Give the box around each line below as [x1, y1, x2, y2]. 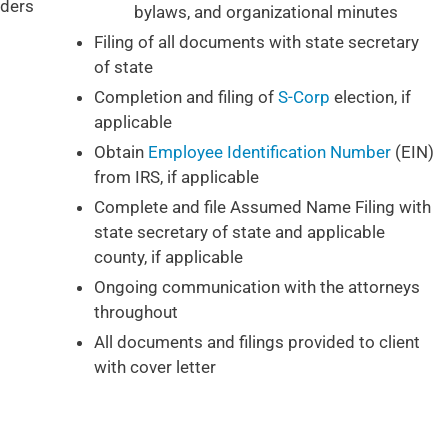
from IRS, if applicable [94, 167, 259, 188]
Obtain [94, 142, 148, 163]
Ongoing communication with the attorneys [94, 277, 420, 298]
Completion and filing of [94, 87, 278, 108]
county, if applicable [94, 247, 243, 268]
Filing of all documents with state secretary [94, 32, 419, 53]
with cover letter [94, 357, 216, 378]
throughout [94, 302, 178, 323]
